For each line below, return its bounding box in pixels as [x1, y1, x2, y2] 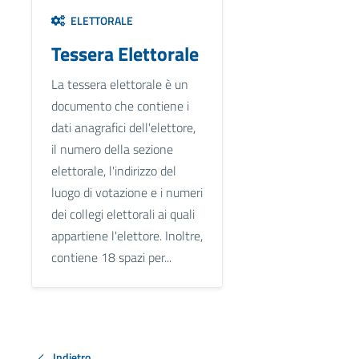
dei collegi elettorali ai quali [50, 204, 195, 224]
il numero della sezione [50, 139, 173, 159]
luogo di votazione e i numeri [50, 183, 203, 203]
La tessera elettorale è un [50, 75, 188, 95]
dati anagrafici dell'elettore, [50, 118, 196, 138]
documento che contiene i [50, 96, 189, 116]
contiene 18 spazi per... [50, 248, 171, 268]
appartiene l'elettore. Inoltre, [50, 226, 203, 246]
